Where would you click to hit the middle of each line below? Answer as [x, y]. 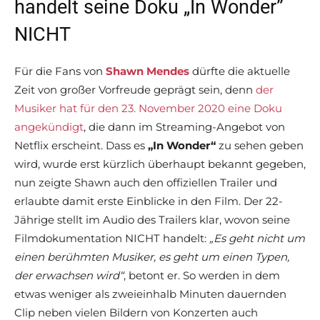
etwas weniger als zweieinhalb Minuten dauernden [150, 294]
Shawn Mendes [147, 71]
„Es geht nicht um [257, 239]
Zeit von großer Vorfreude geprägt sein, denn [135, 90]
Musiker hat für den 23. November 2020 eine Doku [148, 109]
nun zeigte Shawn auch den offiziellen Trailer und [146, 183]
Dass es [125, 146]
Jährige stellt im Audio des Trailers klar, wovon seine [152, 220]
